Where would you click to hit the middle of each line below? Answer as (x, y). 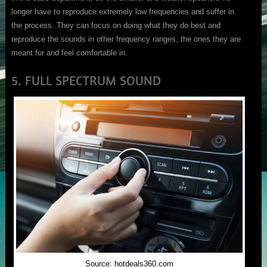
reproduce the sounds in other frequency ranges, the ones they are (126, 39)
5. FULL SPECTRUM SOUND (86, 81)
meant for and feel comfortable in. (69, 53)
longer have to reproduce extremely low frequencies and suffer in (122, 12)
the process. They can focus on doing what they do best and (116, 26)
